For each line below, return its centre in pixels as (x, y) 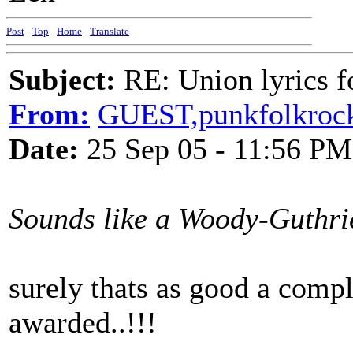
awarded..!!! (83, 322)
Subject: (62, 80)
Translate (110, 31)
